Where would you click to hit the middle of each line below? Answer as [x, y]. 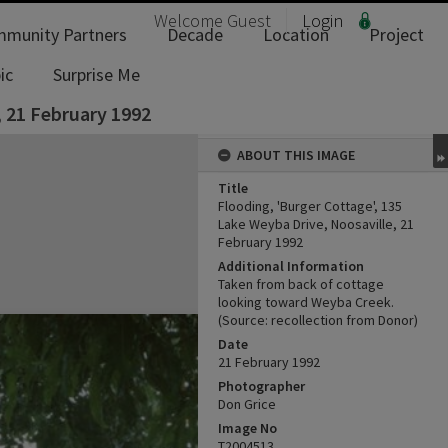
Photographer [261, 386]
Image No [247, 428]
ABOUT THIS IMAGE [296, 155]
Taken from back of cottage [301, 284]
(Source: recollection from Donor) [318, 320]
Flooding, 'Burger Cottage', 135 [310, 206]
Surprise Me [96, 74]
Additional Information [291, 266]
